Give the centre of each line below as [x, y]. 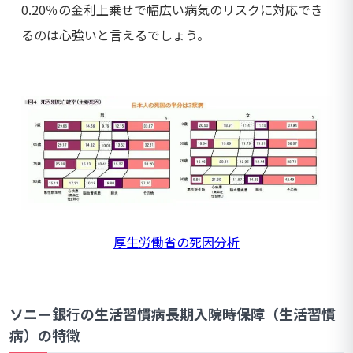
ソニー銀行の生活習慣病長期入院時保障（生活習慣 [173, 314]
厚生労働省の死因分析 [176, 242]
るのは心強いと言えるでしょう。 [115, 34]
